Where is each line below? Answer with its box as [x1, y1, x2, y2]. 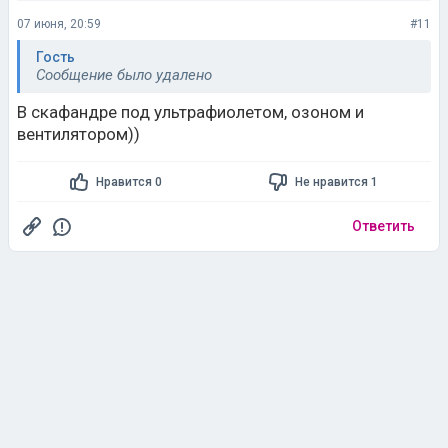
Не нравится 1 [294, 174, 378, 189]
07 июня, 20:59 [17, 17, 101, 31]
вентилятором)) [17, 124, 140, 144]
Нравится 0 [96, 174, 163, 189]
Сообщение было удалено [36, 66, 212, 84]
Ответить [352, 218, 415, 234]
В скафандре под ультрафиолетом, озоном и [17, 102, 364, 122]
